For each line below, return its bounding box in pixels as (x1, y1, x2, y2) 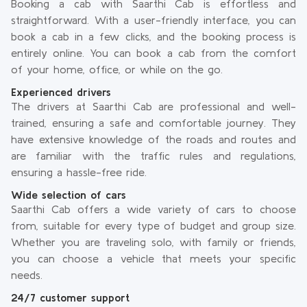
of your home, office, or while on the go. (11, 63, 223, 75)
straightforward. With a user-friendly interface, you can (11, 14, 296, 26)
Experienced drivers (11, 86, 111, 98)
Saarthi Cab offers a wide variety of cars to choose (11, 203, 296, 215)
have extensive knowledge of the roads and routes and (11, 133, 296, 145)
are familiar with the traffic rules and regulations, (11, 149, 296, 162)
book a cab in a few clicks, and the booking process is (11, 30, 296, 42)
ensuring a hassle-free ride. (11, 166, 147, 178)
